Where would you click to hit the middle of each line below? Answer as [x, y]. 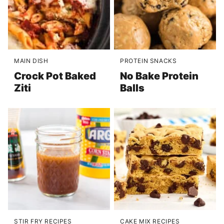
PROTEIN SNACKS [148, 60]
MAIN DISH [31, 60]
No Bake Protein [159, 76]
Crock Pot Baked [55, 76]
